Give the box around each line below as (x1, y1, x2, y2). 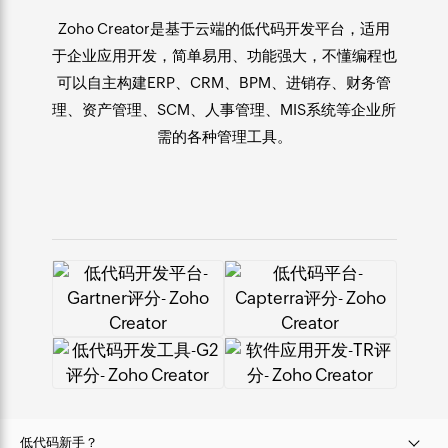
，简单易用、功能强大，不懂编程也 (156, 46, 397, 64)
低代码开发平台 (240, 19, 345, 37)
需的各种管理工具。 (156, 127, 292, 145)
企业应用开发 (66, 46, 157, 64)
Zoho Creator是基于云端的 (58, 19, 240, 37)
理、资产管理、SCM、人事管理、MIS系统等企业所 (52, 100, 396, 118)
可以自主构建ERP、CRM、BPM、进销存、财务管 (57, 73, 391, 91)
